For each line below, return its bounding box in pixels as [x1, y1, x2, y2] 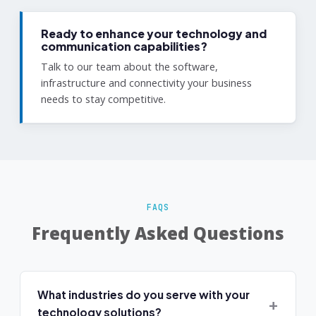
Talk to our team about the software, [41, 60, 218, 73]
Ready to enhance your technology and [41, 26, 267, 41]
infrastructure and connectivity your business [41, 76, 252, 90]
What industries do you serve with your [37, 288, 250, 301]
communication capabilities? [41, 39, 207, 54]
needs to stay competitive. [41, 92, 166, 106]
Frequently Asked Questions [32, 221, 284, 245]
